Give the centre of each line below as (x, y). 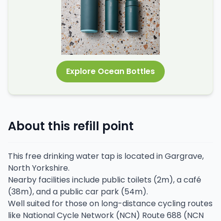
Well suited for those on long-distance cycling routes (110, 203)
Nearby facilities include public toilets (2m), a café (105, 180)
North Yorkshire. (39, 168)
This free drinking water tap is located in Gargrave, (106, 156)
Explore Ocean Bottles (110, 71)
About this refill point (71, 126)
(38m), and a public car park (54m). (78, 192)
